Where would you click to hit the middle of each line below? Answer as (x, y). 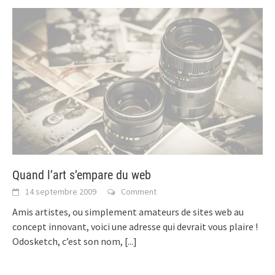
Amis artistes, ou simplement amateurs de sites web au (128, 211)
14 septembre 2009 (61, 191)
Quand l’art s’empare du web (82, 175)
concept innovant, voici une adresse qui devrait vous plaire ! (135, 226)
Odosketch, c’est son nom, (68, 241)
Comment (139, 191)
